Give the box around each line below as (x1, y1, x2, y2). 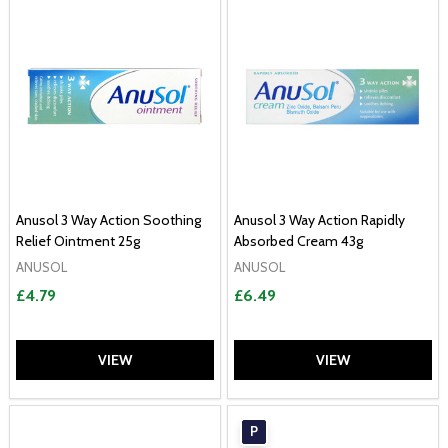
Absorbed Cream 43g (234, 232, 363, 250)
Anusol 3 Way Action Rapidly (234, 211, 405, 229)
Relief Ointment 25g (16, 232, 140, 250)
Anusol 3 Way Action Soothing (16, 211, 201, 229)
